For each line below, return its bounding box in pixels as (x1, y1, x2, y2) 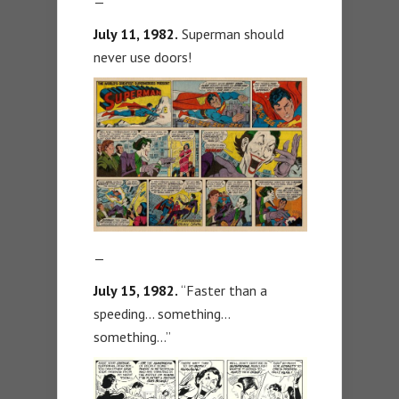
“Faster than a (178, 281, 267, 299)
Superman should (178, 24, 284, 43)
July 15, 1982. (94, 281, 178, 299)
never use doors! (94, 47, 191, 66)
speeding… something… (94, 304, 230, 322)
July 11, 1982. (94, 24, 178, 43)
